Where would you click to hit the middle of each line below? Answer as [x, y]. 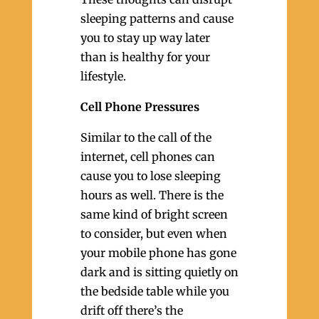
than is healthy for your [145, 57]
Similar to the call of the [146, 137]
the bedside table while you [155, 291]
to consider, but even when [153, 234]
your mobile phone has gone [158, 253]
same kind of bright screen [154, 214]
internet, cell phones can [147, 157]
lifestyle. [103, 76]
